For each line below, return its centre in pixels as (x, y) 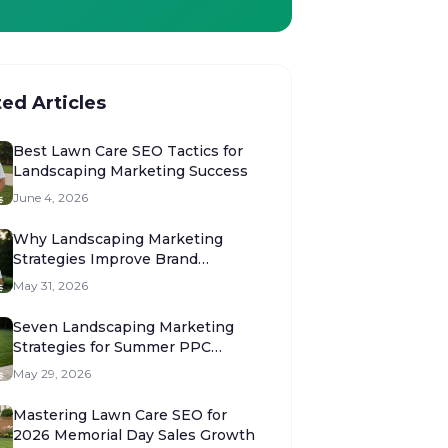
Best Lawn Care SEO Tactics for (128, 151)
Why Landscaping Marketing (118, 239)
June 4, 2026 (50, 197)
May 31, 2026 (50, 285)
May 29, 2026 (52, 373)
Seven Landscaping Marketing (123, 327)
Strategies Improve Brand (105, 259)
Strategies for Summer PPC (112, 347)
